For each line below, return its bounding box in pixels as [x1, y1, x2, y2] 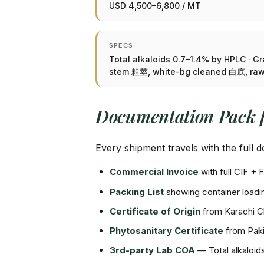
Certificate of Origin [110, 206, 200, 217]
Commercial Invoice [110, 166, 199, 177]
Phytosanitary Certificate [110, 225, 223, 236]
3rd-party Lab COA [110, 245, 195, 256]
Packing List [110, 186, 164, 197]
